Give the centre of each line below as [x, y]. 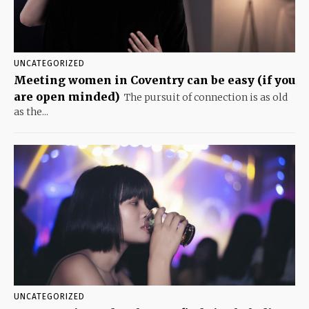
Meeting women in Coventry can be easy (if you [154, 80]
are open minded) [67, 97]
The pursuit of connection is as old [206, 98]
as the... [31, 112]
